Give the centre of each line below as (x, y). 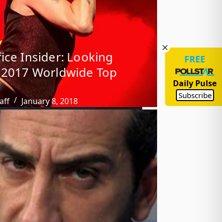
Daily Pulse (195, 83)
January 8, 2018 (50, 101)
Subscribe (195, 95)
